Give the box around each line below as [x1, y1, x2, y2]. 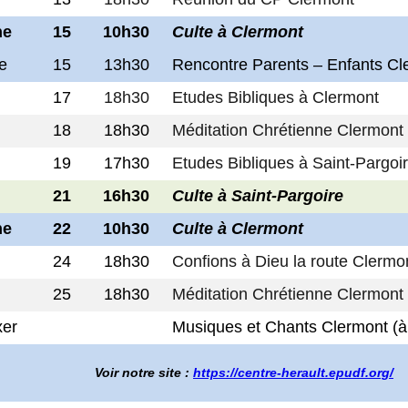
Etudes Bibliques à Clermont [172, 88, 379, 107]
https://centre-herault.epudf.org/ [193, 365, 393, 381]
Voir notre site [95, 365, 181, 381]
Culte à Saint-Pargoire [172, 187, 343, 205]
